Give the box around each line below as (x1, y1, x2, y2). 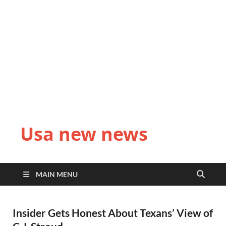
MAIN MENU (36, 170, 78, 179)
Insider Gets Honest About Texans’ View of (13, 206, 213, 219)
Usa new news (20, 122, 148, 146)
